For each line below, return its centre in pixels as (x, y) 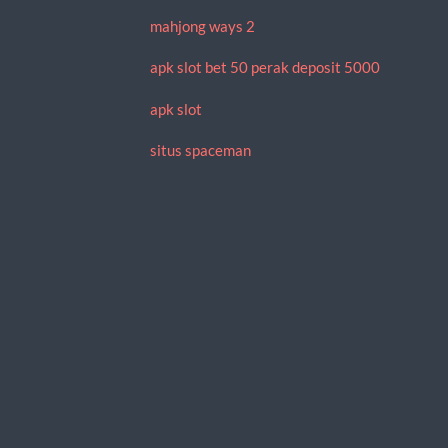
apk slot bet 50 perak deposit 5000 (264, 67)
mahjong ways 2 (202, 26)
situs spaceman (200, 150)
